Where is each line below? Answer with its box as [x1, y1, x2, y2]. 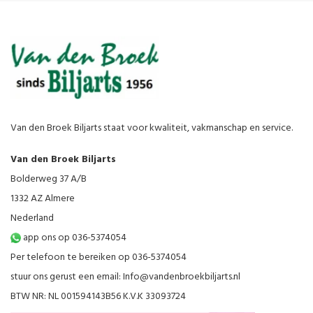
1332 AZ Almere [10, 191, 75, 207]
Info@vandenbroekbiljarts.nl [123, 269, 240, 285]
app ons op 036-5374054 [21, 230, 126, 246]
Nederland [10, 210, 54, 226]
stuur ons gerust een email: [10, 269, 123, 285]
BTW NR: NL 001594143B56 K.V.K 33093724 [10, 289, 186, 305]
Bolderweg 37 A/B [10, 171, 87, 187]
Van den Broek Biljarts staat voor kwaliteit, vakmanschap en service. [10, 120, 293, 136]
